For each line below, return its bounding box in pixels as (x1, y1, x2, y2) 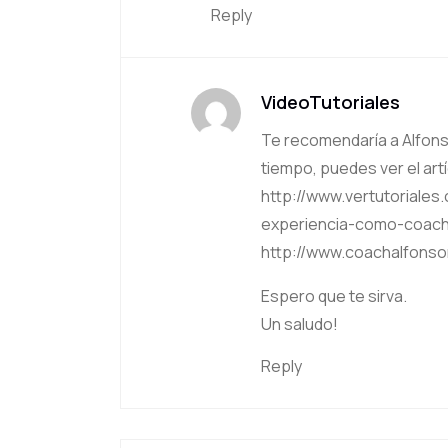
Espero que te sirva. (261, 285, 407, 307)
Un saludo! (261, 313, 338, 335)
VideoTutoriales (261, 90, 400, 114)
